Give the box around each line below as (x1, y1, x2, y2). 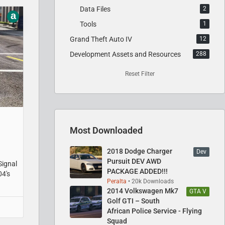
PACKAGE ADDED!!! (107, 167, 168, 175)
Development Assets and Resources (70, 50, 181, 58)
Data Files (80, 5, 110, 13)
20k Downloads (132, 177, 174, 185)
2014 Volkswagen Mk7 (107, 186, 178, 195)
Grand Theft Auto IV (70, 35, 132, 43)
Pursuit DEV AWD (107, 157, 161, 165)
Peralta (107, 177, 127, 185)
